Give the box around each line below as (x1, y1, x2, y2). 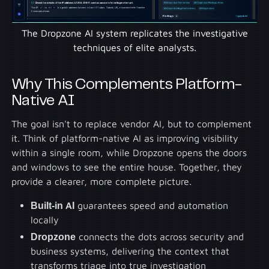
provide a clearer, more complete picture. (11, 176, 192, 187)
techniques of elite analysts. (73, 41, 196, 53)
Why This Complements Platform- (11, 77, 242, 92)
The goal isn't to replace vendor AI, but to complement (11, 118, 252, 130)
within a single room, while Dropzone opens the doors (11, 147, 247, 159)
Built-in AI (31, 200, 75, 211)
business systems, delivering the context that (31, 246, 230, 257)
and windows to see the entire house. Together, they (11, 162, 243, 173)
